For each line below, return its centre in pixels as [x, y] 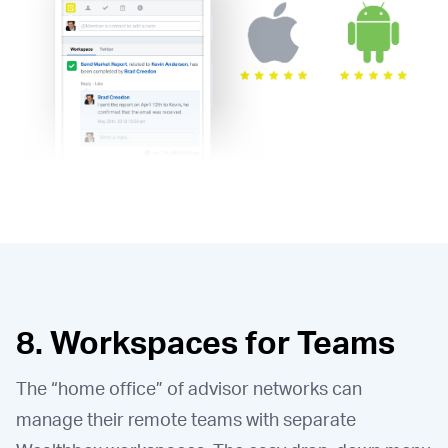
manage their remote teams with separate [186, 418]
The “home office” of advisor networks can [189, 387]
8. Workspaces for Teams [205, 341]
